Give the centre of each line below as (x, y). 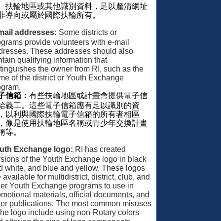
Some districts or (87, 32)
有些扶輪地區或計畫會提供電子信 (88, 95)
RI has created (99, 149)
